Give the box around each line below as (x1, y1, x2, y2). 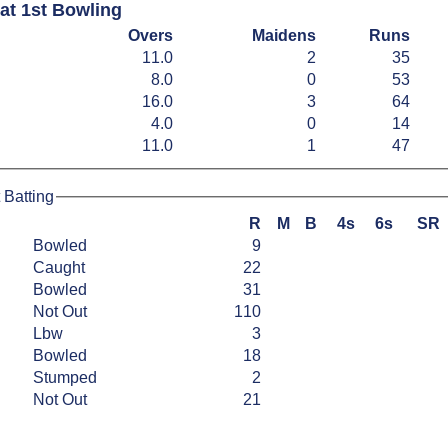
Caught (33, 258, 89, 276)
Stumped (33, 368, 101, 386)
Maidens (252, 27, 316, 45)
